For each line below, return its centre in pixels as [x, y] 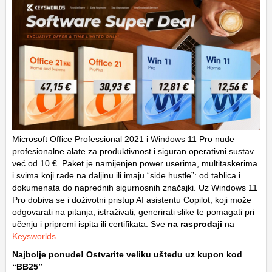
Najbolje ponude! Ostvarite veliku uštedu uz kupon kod [127, 255]
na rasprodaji [195, 224]
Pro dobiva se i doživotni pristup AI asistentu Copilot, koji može [132, 200]
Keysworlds [34, 236]
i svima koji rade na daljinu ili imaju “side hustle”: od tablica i [126, 176]
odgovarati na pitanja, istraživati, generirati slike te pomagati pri [133, 212]
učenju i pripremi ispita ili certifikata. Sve [90, 224]
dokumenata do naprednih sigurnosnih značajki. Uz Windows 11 [135, 188]
